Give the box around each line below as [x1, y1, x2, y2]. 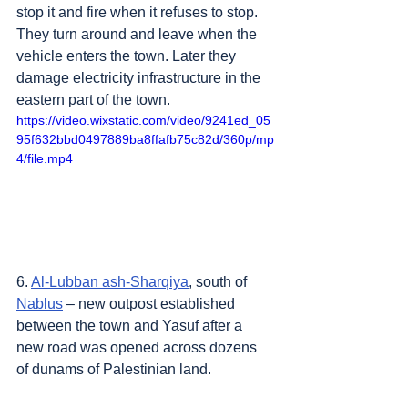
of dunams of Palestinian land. [16, 361, 211, 377]
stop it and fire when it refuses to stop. [16, 4, 261, 20]
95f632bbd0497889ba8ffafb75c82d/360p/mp [16, 131, 274, 147]
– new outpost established [63, 295, 239, 311]
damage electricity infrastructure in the [16, 69, 264, 86]
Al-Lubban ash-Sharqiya [31, 273, 189, 290]
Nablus [16, 295, 63, 311]
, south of [189, 273, 250, 290]
